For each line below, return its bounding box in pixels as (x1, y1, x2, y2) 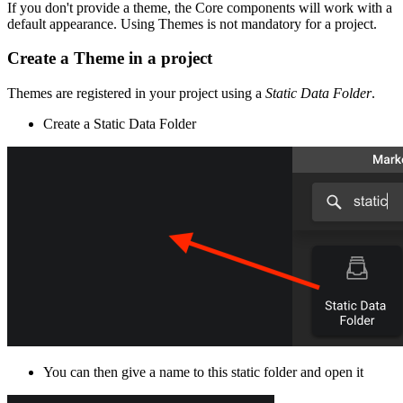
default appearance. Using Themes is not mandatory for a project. (7, 15, 377, 31)
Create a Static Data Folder (43, 116, 196, 132)
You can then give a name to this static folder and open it (43, 364, 363, 381)
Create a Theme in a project (7, 49, 212, 68)
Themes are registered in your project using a (7, 85, 265, 102)
